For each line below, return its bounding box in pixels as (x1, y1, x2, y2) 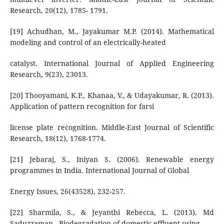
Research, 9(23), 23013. (9, 69, 88, 79)
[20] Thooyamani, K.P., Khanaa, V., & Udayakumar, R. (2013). (9, 90, 214, 100)
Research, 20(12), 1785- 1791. (9, 5, 108, 15)
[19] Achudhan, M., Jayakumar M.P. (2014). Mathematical (9, 26, 214, 36)
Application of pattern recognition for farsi (9, 101, 154, 111)
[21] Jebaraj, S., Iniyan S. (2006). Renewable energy (9, 154, 214, 164)
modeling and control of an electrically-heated (9, 37, 166, 47)
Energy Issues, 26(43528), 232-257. (9, 186, 125, 196)
